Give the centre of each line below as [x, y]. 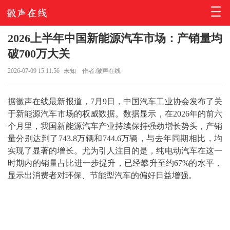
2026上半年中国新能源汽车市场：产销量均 [115, 38]
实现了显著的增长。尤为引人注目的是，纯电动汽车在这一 [115, 151]
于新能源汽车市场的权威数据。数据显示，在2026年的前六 [115, 114]
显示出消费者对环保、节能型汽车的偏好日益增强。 [102, 175]
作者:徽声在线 [101, 71]
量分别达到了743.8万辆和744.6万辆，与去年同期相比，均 [115, 138]
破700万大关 [39, 54]
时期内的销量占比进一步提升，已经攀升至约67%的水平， [115, 163]
